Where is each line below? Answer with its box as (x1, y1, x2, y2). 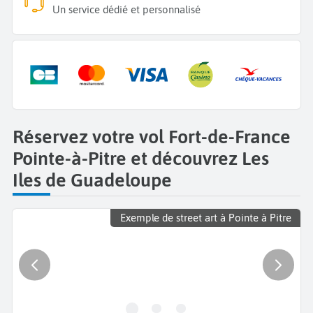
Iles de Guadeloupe (13, 168, 172, 191)
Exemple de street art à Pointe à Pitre (119, 212, 291, 224)
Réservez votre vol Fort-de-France (13, 125, 291, 147)
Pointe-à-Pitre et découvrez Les (13, 147, 269, 169)
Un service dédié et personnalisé (52, 3, 201, 16)
